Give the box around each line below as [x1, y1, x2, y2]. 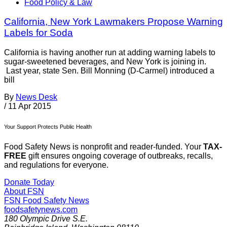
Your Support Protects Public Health [4, 124, 92, 130]
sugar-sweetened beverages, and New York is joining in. [4, 57, 206, 66]
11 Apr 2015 [8, 102, 51, 111]
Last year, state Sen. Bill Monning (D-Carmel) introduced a [4, 66, 214, 75]
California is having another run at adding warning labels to [4, 48, 215, 57]
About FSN [4, 187, 44, 196]
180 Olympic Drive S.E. [4, 214, 88, 223]
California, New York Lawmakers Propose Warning [4, 16, 223, 27]
